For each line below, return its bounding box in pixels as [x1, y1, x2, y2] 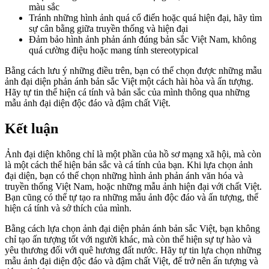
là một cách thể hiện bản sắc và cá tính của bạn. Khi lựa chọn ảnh [5, 159, 253, 170]
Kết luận [5, 120, 58, 136]
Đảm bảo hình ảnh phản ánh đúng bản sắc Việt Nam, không [29, 34, 256, 44]
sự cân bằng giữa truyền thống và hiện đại [29, 23, 188, 34]
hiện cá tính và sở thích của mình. [5, 202, 131, 213]
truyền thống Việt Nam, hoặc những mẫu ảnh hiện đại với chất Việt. [5, 181, 262, 192]
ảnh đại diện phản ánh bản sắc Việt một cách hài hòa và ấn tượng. [5, 76, 253, 86]
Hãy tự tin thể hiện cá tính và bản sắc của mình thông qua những [5, 86, 250, 97]
